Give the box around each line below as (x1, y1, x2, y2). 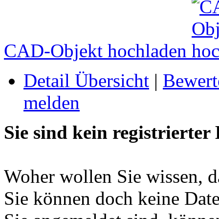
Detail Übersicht (23, 70, 149, 91)
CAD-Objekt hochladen (4, 40, 192, 62)
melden (23, 92, 80, 113)
